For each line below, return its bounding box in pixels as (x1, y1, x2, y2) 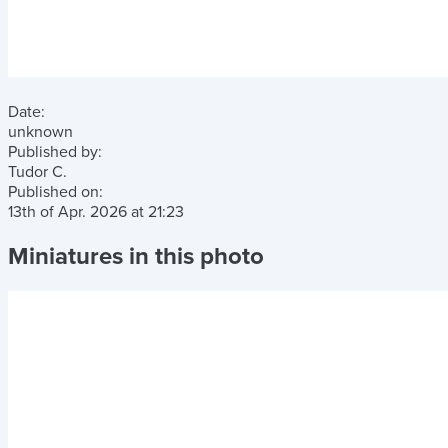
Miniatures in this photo (8, 241, 264, 271)
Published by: (8, 142, 102, 162)
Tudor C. (8, 162, 67, 182)
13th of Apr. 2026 (8, 202, 131, 222)
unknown (8, 122, 73, 142)
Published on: (8, 182, 103, 202)
